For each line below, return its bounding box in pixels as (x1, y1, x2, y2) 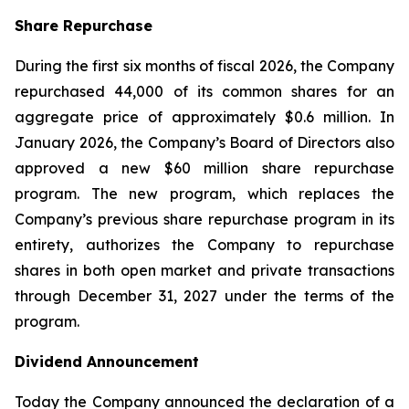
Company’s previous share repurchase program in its (15, 209, 394, 228)
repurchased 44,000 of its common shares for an (15, 81, 394, 100)
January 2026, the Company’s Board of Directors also (15, 132, 394, 152)
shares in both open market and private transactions (15, 260, 394, 279)
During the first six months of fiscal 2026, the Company (15, 56, 394, 75)
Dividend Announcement (15, 351, 199, 371)
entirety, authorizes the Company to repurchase (15, 235, 394, 254)
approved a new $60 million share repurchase (15, 158, 394, 177)
